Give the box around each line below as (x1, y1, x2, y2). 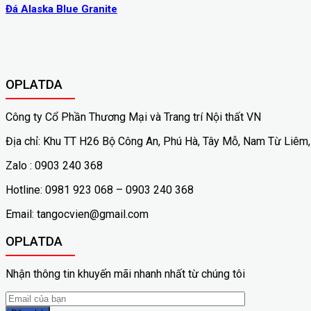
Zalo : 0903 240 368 (6, 159, 103, 173)
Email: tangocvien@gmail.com (6, 208, 149, 221)
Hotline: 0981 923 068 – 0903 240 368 (6, 183, 194, 197)
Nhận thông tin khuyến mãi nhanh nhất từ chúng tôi (6, 267, 245, 280)
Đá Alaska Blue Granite (6, 3, 117, 16)
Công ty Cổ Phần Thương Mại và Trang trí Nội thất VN (6, 110, 261, 124)
